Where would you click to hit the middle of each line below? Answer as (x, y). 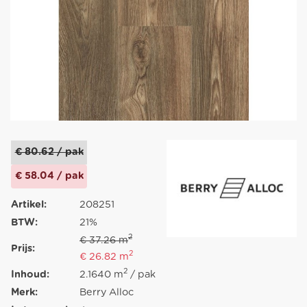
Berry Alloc (107, 292)
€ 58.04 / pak (49, 176)
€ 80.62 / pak (49, 152)
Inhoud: (30, 274)
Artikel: (29, 204)
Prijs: (23, 248)
